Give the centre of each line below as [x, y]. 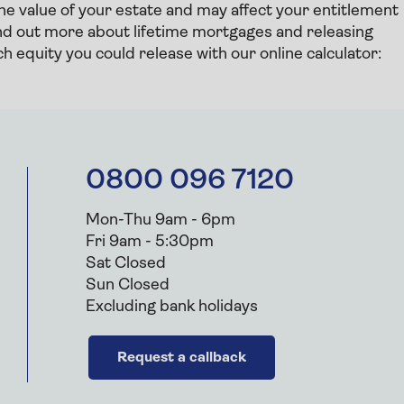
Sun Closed [128, 285]
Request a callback [182, 358]
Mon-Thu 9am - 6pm [161, 220]
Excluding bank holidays [172, 307]
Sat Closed [126, 263]
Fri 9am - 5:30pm [150, 242]
